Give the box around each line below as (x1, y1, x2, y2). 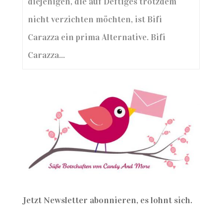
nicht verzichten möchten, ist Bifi (27, 14, 162, 25)
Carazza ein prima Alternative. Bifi (27, 32, 166, 43)
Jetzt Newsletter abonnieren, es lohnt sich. (22, 195, 192, 206)
